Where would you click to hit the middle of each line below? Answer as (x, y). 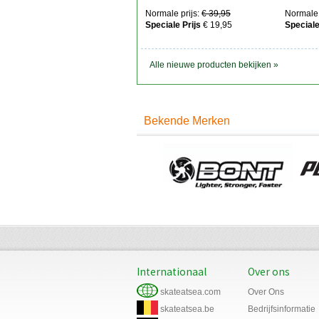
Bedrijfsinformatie (282, 309)
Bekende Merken (187, 120)
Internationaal (172, 271)
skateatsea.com (190, 292)
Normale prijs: (172, 14)
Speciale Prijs (173, 25)
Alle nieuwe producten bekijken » (214, 65)
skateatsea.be (187, 309)
